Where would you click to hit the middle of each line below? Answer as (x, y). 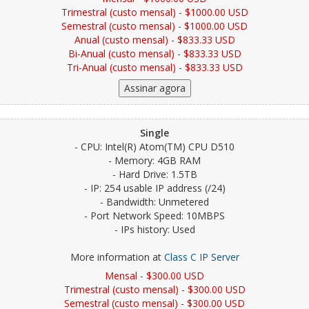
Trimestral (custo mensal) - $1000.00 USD (154, 12)
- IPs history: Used (154, 229)
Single (154, 133)
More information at (117, 257)
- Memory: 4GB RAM (154, 160)
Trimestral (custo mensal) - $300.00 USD (154, 289)
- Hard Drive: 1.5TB (154, 174)
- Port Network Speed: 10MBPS (154, 216)
